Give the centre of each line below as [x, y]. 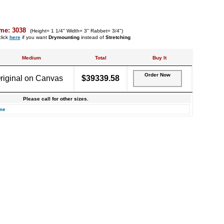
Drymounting [64, 37]
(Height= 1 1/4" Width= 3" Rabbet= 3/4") [76, 31]
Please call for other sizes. [55, 99]
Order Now [157, 75]
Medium [31, 58]
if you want [34, 37]
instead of [92, 37]
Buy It [159, 58]
